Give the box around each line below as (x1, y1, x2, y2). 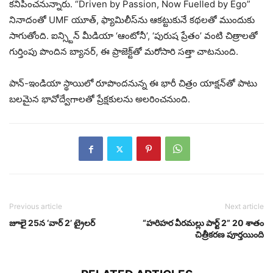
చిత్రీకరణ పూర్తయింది (195, 229, 264, 240)
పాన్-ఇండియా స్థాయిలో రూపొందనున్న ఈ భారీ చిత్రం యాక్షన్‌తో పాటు (9, 77, 257, 90)
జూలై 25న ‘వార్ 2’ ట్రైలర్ (9, 218, 95, 229)
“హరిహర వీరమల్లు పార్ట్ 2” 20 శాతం (143, 218, 264, 229)
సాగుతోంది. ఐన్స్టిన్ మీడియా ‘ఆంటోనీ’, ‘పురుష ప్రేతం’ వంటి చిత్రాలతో (9, 30, 258, 42)
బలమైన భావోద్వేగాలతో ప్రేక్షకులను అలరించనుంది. (9, 93, 190, 105)
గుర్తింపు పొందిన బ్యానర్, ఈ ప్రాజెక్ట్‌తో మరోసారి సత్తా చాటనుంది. (9, 46, 238, 58)
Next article (225, 202, 264, 211)
